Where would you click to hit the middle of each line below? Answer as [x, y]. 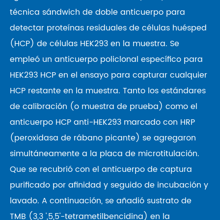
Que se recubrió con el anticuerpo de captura [101, 169]
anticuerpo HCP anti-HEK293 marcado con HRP [102, 122]
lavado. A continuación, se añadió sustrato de [101, 201]
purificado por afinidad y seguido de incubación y [109, 185]
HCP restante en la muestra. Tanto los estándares [108, 91]
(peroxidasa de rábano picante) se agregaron [103, 138]
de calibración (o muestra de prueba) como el [104, 107]
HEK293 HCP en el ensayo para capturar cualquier [109, 75]
